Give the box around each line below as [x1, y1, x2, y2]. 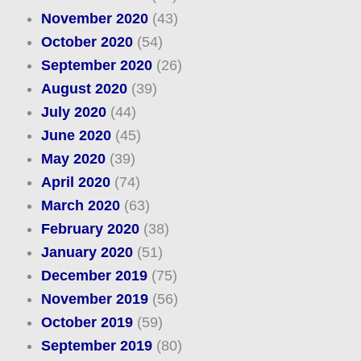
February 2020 [40, 221, 139, 238]
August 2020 [40, 81, 127, 98]
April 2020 [40, 174, 110, 191]
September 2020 [40, 57, 152, 74]
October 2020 [40, 34, 133, 51]
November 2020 [40, 10, 148, 27]
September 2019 [40, 338, 152, 355]
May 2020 [40, 151, 106, 168]
